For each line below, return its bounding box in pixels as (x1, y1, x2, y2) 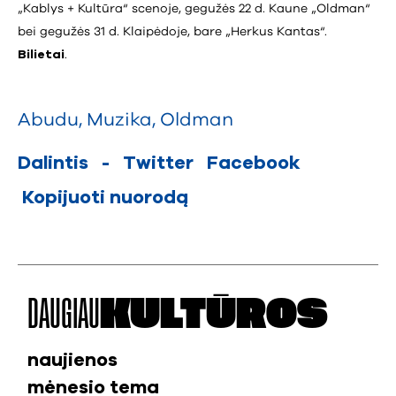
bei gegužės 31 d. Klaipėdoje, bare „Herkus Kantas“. (18, 25, 334, 38)
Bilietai (18, 48, 65, 61)
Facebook (207, 153, 301, 172)
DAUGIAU (27, 297, 100, 331)
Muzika (87, 110, 152, 129)
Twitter (123, 153, 194, 172)
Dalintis (18, 153, 93, 172)
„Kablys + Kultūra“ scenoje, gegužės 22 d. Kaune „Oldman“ (18, 2, 370, 15)
